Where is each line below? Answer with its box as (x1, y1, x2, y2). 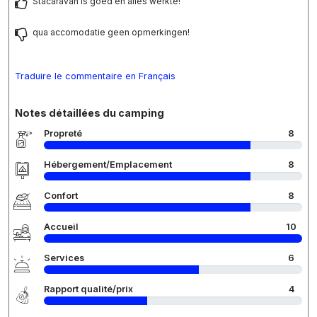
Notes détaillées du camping (15, 107, 164, 120)
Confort (44, 190, 78, 202)
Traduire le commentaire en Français (15, 71, 175, 82)
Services (44, 253, 84, 264)
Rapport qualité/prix (44, 284, 133, 295)
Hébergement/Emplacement (44, 159, 172, 171)
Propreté (44, 128, 82, 139)
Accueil (44, 221, 79, 233)
